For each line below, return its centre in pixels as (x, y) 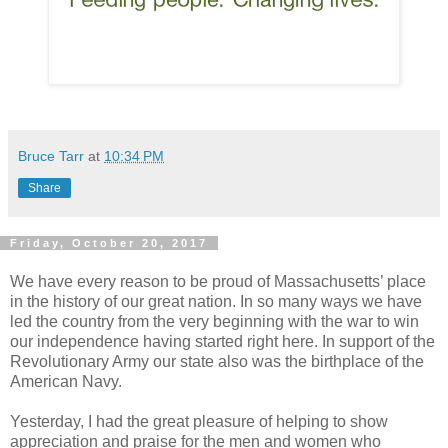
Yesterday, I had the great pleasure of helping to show (199, 422)
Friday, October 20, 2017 (109, 242)
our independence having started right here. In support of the (222, 342)
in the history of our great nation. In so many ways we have (216, 302)
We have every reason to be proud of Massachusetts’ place (218, 282)
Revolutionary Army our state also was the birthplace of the (217, 362)
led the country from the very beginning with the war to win (214, 322)
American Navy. (66, 382)
